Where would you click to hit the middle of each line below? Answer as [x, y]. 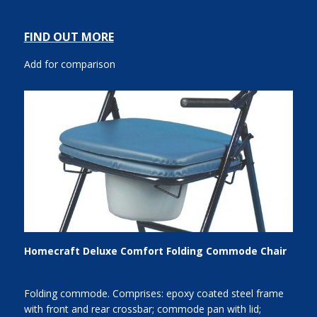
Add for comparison [69, 64]
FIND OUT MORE [69, 37]
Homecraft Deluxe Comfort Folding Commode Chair [155, 251]
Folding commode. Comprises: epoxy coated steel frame [154, 294]
